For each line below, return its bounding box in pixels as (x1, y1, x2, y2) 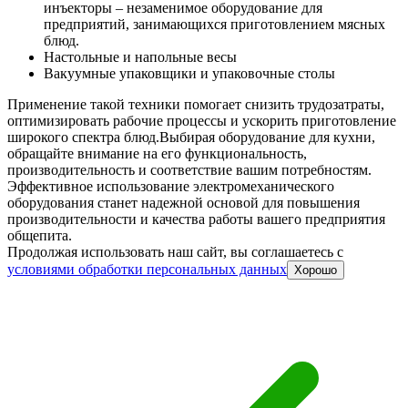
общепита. (7, 227, 72, 243)
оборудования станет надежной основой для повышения (7, 194, 360, 210)
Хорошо (294, 262, 337, 277)
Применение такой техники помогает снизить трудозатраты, (7, 96, 384, 112)
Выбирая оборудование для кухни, (159, 128, 375, 145)
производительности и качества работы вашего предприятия (7, 210, 385, 227)
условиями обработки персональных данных (7, 260, 287, 277)
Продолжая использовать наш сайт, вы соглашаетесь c (7, 243, 343, 260)
